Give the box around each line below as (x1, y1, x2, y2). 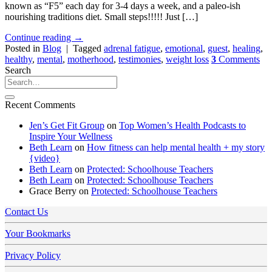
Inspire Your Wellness (29, 131, 112, 142)
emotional (165, 43, 203, 54)
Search (5, 65, 31, 76)
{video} (29, 153, 60, 164)
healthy (5, 54, 32, 65)
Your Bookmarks (5, 228, 70, 239)
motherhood (67, 54, 114, 65)
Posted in (5, 43, 42, 54)
